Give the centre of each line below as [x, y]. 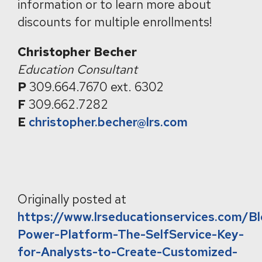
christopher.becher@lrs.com [108, 122]
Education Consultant [77, 69]
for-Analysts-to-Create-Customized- [127, 252]
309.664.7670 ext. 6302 [95, 87]
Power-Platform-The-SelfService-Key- [131, 234]
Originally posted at [72, 199]
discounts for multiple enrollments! [115, 22]
